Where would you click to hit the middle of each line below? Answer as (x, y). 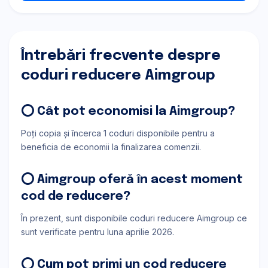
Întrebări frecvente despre (121, 56)
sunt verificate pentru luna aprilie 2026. (98, 232)
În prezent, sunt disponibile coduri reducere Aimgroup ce (134, 218)
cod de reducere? (76, 197)
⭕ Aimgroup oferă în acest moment (132, 180)
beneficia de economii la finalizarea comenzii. (111, 147)
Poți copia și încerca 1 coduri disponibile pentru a (118, 133)
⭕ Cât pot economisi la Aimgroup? (128, 112)
